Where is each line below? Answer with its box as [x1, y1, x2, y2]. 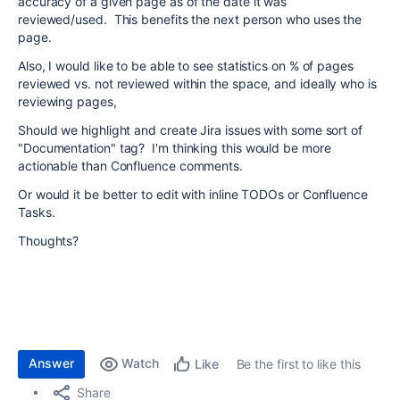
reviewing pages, [18, 94, 121, 109]
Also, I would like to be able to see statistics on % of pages [18, 58, 354, 73]
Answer [29, 355, 74, 371]
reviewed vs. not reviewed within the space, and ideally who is [18, 76, 377, 91]
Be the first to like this [236, 356, 361, 371]
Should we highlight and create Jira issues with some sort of [18, 122, 362, 137]
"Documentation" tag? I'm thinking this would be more [18, 140, 331, 155]
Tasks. [18, 204, 59, 220]
